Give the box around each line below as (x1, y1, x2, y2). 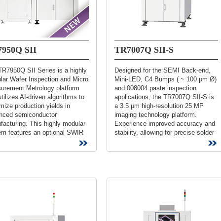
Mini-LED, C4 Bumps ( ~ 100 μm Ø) (114, 75, 217, 83)
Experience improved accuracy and (114, 120, 215, 127)
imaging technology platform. (114, 111, 197, 118)
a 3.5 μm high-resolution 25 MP (114, 102, 204, 110)
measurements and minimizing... (114, 138, 208, 145)
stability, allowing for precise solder (114, 129, 214, 136)
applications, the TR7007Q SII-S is (114, 93, 214, 101)
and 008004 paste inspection (114, 84, 196, 92)
